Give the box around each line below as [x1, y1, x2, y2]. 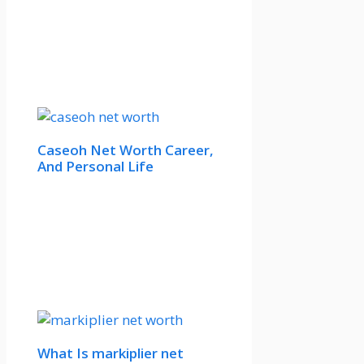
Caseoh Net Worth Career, [37, 140, 214, 159]
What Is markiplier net [37, 343, 184, 362]
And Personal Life [37, 156, 154, 175]
